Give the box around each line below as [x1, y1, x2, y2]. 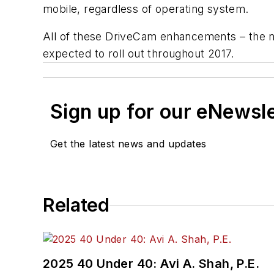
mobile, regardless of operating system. [43, 2, 249, 15]
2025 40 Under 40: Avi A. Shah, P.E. [43, 256, 259, 272]
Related [43, 194, 109, 217]
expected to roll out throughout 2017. [43, 47, 234, 61]
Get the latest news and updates [50, 138, 207, 150]
